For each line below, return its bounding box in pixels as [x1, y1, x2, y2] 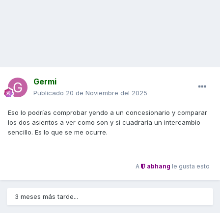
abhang [145, 162, 170, 170]
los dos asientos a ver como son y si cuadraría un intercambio [8, 118, 200, 127]
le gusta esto [170, 162, 210, 170]
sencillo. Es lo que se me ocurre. [8, 128, 108, 137]
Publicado [33, 89, 66, 97]
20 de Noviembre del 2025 [66, 89, 147, 97]
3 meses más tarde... [15, 192, 78, 201]
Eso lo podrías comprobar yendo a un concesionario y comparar [8, 109, 207, 117]
